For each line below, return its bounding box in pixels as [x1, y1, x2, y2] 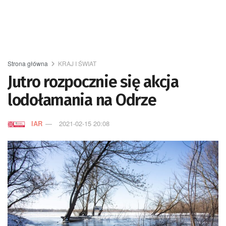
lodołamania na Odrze [8, 90, 156, 109]
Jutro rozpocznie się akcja [8, 72, 179, 91]
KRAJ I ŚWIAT [58, 59, 96, 68]
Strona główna [8, 59, 48, 68]
